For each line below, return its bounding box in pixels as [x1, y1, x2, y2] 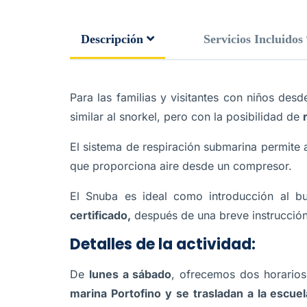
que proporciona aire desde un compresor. [70, 159, 292, 173]
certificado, [70, 208, 131, 222]
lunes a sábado [88, 267, 172, 281]
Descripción [81, 32, 143, 46]
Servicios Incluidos [204, 32, 303, 46]
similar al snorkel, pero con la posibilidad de [70, 110, 303, 123]
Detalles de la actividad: [70, 234, 256, 255]
